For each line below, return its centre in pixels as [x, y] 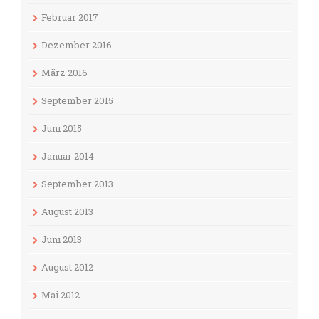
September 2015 [77, 100]
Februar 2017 [70, 17]
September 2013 [77, 183]
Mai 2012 [61, 294]
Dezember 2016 [77, 45]
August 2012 [67, 267]
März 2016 [64, 72]
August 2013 [67, 211]
